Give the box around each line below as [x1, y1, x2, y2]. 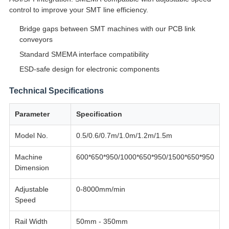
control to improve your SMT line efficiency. [9, 6, 148, 14]
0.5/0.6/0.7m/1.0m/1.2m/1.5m [76, 131, 172, 140]
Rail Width [14, 217, 48, 226]
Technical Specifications [9, 86, 104, 96]
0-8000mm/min [76, 185, 125, 194]
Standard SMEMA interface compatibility [19, 50, 149, 59]
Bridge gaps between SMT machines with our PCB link [19, 25, 195, 33]
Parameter [14, 110, 50, 119]
